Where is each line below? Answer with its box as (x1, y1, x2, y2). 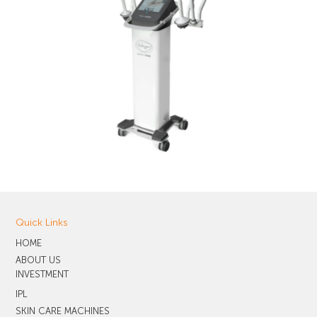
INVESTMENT (16, 268, 69, 279)
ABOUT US (16, 254, 62, 265)
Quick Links (16, 216, 69, 229)
